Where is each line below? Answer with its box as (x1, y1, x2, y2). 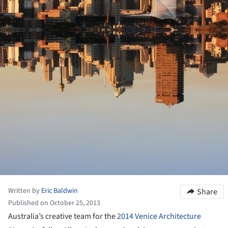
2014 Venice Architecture (117, 211, 201, 222)
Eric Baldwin (41, 186, 78, 196)
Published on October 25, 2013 (8, 198, 100, 209)
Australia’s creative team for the (8, 211, 117, 222)
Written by (8, 186, 41, 196)
